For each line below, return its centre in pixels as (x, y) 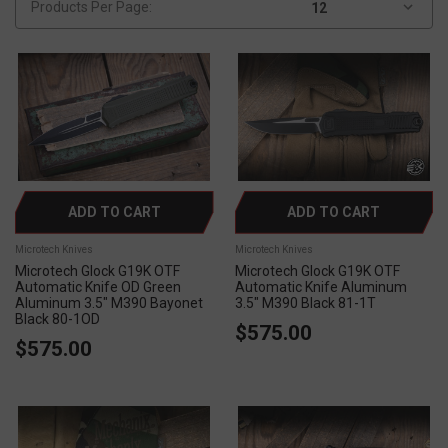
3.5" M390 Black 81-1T (305, 302)
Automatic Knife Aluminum (320, 286)
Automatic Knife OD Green (98, 286)
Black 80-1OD (57, 318)
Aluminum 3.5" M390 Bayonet (109, 302)
